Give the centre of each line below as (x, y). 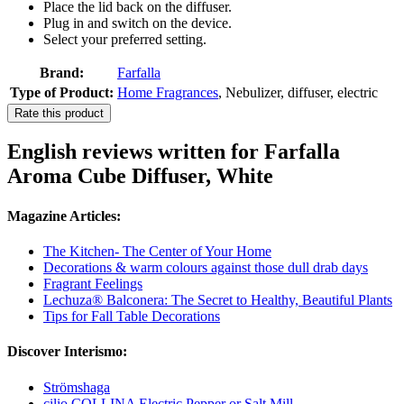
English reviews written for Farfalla (174, 152)
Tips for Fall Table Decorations (132, 316)
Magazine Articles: (64, 216)
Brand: (62, 72)
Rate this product (59, 113)
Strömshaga (77, 387)
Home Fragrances (168, 92)
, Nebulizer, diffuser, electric (298, 92)
